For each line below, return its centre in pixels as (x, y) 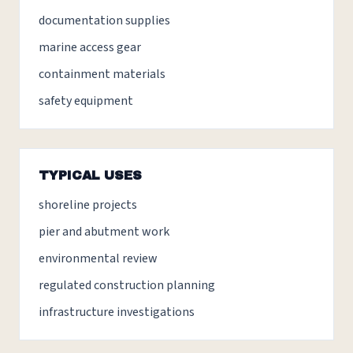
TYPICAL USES (90, 175)
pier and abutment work (104, 232)
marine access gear (90, 47)
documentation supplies (104, 20)
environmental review (98, 258)
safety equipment (86, 101)
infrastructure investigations (117, 312)
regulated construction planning (127, 285)
